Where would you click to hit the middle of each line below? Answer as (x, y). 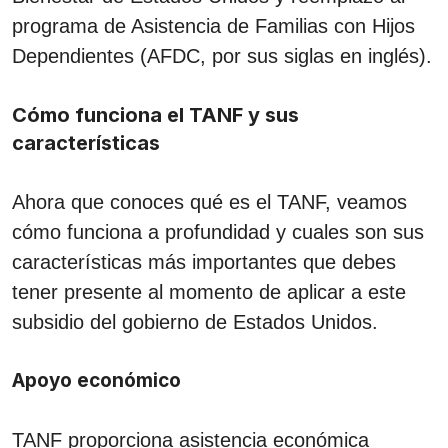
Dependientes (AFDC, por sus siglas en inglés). (222, 55)
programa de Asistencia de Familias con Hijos (213, 25)
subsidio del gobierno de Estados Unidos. (195, 321)
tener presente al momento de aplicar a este (209, 291)
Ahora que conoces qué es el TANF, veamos (209, 201)
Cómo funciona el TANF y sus (155, 114)
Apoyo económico (96, 380)
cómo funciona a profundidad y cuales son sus (218, 231)
